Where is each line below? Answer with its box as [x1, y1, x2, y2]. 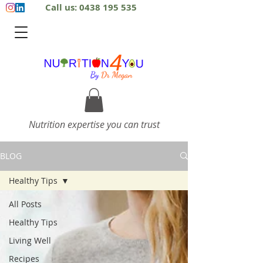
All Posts [9, 198, 42, 210]
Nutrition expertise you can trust [28, 117, 160, 131]
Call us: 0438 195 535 [45, 1, 137, 14]
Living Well [9, 234, 51, 246]
